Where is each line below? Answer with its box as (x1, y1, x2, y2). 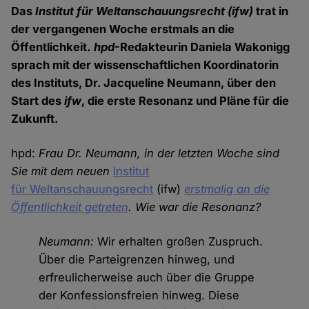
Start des (11, 94, 65, 108)
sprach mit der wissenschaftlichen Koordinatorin (11, 58, 279, 72)
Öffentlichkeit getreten (11, 200, 129, 215)
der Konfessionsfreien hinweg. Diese (39, 288, 240, 303)
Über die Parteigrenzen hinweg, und (39, 252, 235, 267)
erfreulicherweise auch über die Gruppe (39, 270, 255, 285)
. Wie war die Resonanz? (128, 200, 261, 215)
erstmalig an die (184, 182, 270, 197)
